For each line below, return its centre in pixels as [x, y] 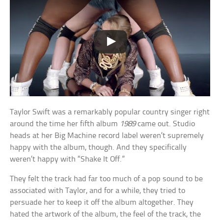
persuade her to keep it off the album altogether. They [102, 203]
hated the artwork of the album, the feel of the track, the [106, 215]
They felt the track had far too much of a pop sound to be [107, 179]
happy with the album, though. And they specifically [98, 148]
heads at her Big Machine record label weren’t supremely [107, 136]
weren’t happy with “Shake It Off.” [68, 160]
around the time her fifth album [65, 124]
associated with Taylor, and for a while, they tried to [98, 191]
